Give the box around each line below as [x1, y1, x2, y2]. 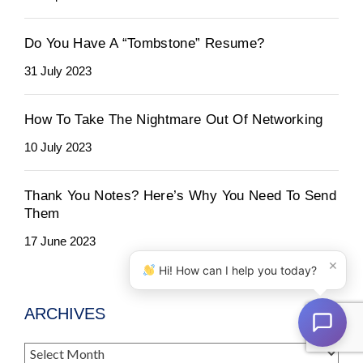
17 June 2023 [24, 233, 96, 248]
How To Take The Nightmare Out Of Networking [24, 111, 323, 127]
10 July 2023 [24, 139, 92, 154]
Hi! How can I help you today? [156, 263, 317, 277]
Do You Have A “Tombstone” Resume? [24, 35, 265, 51]
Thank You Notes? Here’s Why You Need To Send [24, 187, 336, 203]
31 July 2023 [24, 63, 92, 78]
